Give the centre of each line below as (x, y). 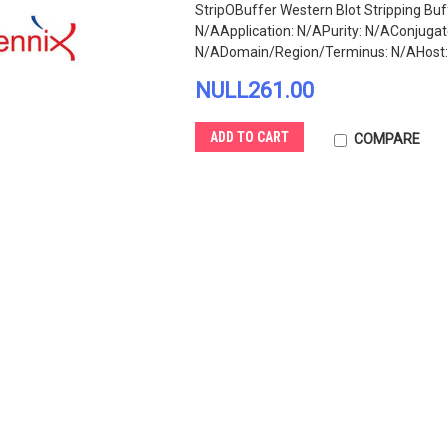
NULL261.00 (255, 90)
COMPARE (387, 138)
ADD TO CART (250, 136)
